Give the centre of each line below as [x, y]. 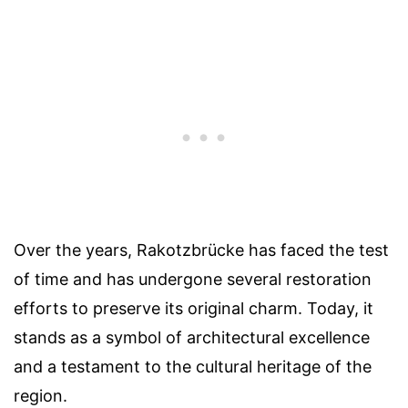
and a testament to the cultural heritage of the [193, 366]
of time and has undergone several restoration [193, 279]
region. [41, 395]
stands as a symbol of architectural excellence [192, 337]
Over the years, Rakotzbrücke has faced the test [201, 250]
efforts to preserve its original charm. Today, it [194, 308]
